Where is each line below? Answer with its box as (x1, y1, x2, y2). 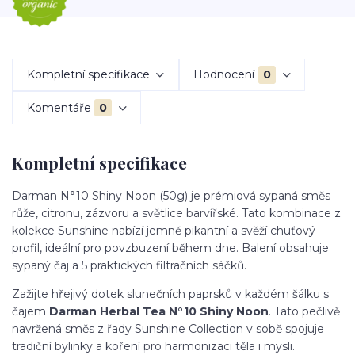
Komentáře (26, 100, 91, 115)
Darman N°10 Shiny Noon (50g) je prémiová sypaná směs (12, 188, 330, 203)
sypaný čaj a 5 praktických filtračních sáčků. (12, 258, 246, 273)
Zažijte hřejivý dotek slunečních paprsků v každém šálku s (12, 286, 329, 301)
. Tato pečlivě (269, 303, 340, 319)
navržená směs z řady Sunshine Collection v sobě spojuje (12, 321, 324, 336)
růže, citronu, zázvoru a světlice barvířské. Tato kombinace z (12, 205, 341, 220)
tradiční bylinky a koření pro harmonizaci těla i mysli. (12, 338, 295, 353)
